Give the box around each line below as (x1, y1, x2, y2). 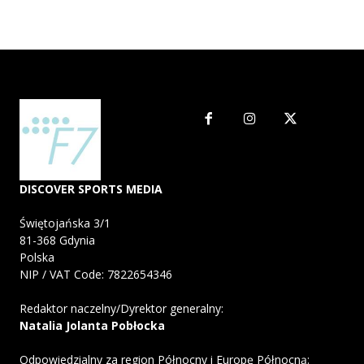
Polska (19, 249, 54, 266)
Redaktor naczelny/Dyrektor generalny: (19, 301, 223, 317)
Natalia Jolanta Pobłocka (19, 318, 165, 334)
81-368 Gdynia (19, 232, 95, 249)
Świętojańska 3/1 (19, 215, 110, 232)
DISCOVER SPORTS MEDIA (19, 181, 162, 197)
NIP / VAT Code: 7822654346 (19, 266, 172, 283)
